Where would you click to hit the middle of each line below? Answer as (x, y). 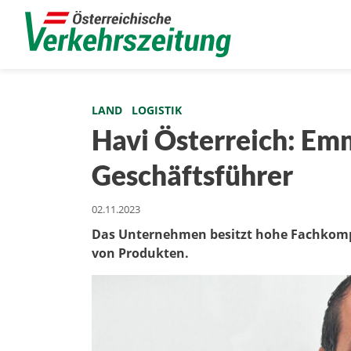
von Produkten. (140, 253)
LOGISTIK (157, 110)
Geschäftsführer (192, 175)
